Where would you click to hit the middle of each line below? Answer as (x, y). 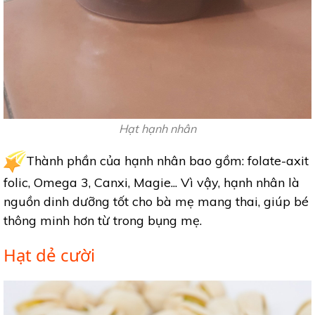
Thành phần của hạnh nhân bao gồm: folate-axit (167, 160)
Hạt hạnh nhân (157, 128)
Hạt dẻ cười (49, 255)
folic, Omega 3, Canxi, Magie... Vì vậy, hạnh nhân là (152, 182)
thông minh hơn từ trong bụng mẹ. (103, 220)
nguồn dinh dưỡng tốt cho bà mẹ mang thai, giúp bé (156, 201)
